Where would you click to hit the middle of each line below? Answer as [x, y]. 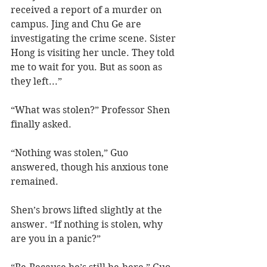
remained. [35, 182]
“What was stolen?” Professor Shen [91, 110]
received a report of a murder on [87, 10]
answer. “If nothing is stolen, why [88, 225]
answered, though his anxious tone [91, 167]
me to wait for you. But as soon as [88, 67]
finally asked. [41, 125]
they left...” [36, 82]
